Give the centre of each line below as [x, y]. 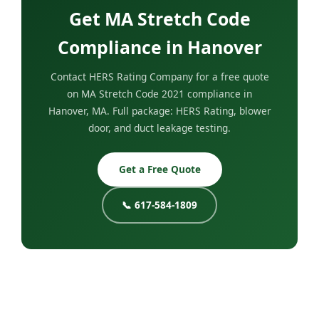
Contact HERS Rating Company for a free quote [159, 77]
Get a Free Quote [159, 169]
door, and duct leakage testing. [159, 128]
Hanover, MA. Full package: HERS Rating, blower [159, 111]
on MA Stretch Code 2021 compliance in [159, 94]
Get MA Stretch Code [159, 19]
